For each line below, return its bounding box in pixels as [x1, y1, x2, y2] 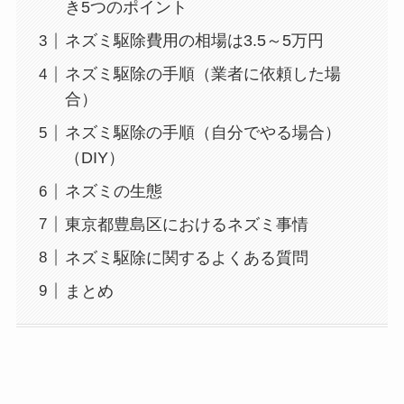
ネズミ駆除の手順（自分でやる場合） [64, 124, 341, 142]
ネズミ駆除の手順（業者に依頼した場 [64, 65, 341, 84]
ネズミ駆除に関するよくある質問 [64, 248, 308, 267]
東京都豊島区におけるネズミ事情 [64, 215, 308, 234]
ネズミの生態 [64, 182, 162, 201]
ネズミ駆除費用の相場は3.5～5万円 [64, 32, 324, 50]
